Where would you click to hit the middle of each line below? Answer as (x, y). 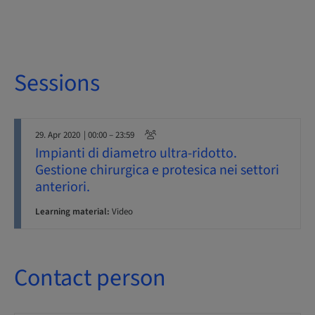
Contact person (90, 278)
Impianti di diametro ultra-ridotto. (136, 153)
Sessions (57, 83)
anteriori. (63, 187)
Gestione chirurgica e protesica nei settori (157, 170)
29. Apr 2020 (58, 135)
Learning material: (72, 212)
